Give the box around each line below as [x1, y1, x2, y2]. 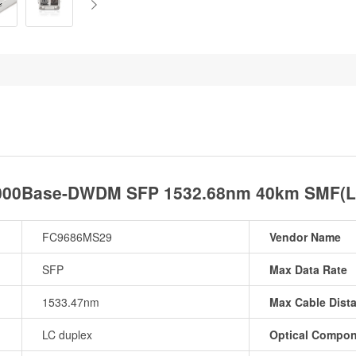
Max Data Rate [269, 261, 347, 277]
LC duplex [42, 327, 92, 342]
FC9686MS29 [42, 229, 112, 245]
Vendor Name [269, 229, 341, 245]
